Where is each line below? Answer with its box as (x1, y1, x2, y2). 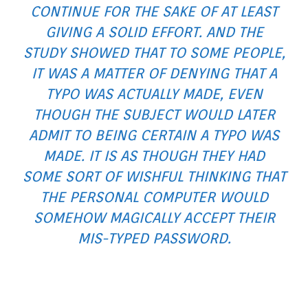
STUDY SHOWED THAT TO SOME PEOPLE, (23, 44, 285, 61)
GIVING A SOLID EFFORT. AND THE (45, 23, 263, 41)
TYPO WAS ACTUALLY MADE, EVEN (45, 85, 263, 102)
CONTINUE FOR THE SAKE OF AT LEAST (30, 3, 278, 20)
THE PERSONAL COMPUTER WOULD (40, 188, 268, 206)
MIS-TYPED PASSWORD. (77, 230, 231, 247)
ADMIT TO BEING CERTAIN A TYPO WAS (29, 126, 279, 144)
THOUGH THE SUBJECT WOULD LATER (33, 106, 275, 123)
